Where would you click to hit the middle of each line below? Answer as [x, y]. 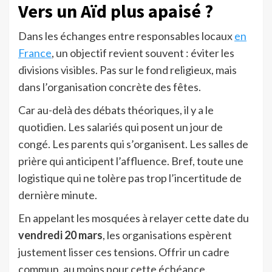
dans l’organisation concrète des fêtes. [110, 87]
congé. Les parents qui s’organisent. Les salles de [133, 144]
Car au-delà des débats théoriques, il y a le [116, 110]
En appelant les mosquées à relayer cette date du [134, 218]
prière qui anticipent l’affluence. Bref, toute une [131, 161]
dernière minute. [58, 195]
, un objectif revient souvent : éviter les [143, 53]
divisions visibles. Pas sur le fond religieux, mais [127, 70]
